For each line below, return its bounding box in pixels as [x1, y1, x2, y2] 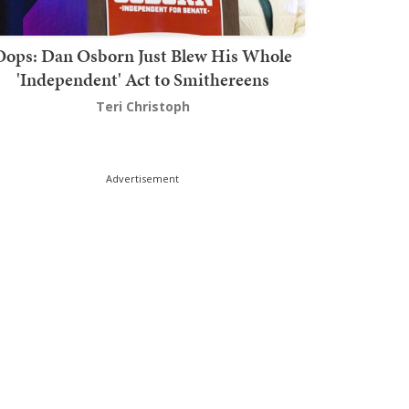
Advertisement [106, 172, 179, 186]
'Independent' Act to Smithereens [16, 67, 269, 93]
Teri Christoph [95, 98, 190, 116]
